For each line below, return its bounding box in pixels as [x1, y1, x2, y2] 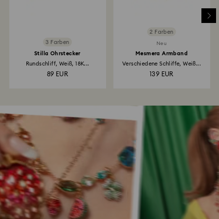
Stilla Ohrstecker [34, 51, 81, 57]
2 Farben [150, 29, 174, 35]
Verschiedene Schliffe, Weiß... [122, 61, 201, 67]
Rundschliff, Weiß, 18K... [25, 61, 89, 67]
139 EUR [150, 71, 174, 78]
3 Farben [45, 39, 69, 45]
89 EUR [46, 71, 68, 78]
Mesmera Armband [135, 51, 188, 57]
